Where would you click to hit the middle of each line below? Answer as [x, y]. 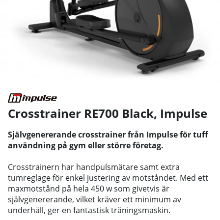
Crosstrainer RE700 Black [81, 113]
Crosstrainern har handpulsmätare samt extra [94, 167]
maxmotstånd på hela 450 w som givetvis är [89, 188]
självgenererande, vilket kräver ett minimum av [95, 199]
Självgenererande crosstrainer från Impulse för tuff [108, 134]
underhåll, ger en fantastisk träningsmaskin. [89, 210]
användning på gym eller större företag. [86, 145]
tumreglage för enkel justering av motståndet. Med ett [108, 178]
